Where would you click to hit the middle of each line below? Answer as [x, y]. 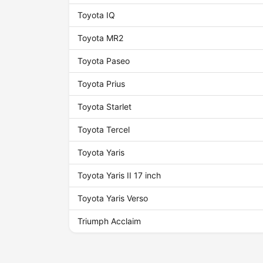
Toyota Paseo [104, 61]
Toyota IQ [97, 15]
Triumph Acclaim [109, 221]
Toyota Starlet [105, 107]
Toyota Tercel [104, 130]
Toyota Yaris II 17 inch [119, 176]
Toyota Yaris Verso [113, 198]
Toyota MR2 [101, 38]
